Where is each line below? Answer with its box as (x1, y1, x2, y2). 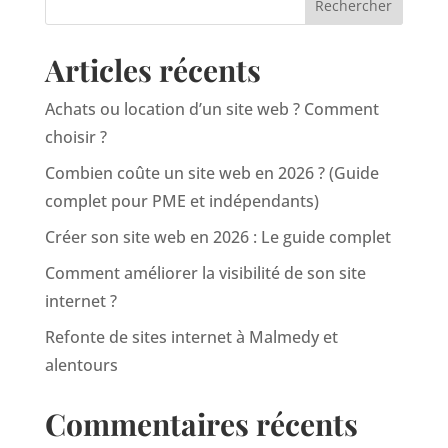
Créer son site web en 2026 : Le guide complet (44, 225, 391, 248)
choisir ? (44, 125, 107, 148)
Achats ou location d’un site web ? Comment (44, 97, 379, 120)
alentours (44, 353, 118, 376)
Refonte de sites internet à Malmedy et (44, 325, 338, 348)
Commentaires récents (44, 403, 358, 444)
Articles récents (44, 49, 261, 90)
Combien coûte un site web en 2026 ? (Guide (44, 161, 379, 184)
